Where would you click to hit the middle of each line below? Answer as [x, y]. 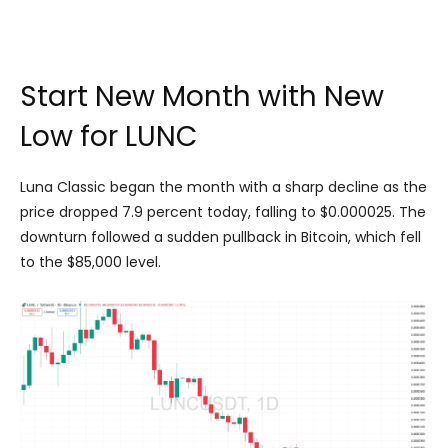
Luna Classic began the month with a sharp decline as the [223, 187]
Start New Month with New [202, 96]
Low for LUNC [108, 136]
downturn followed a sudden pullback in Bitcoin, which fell [220, 237]
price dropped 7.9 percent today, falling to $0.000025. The [223, 212]
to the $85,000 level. [90, 262]
